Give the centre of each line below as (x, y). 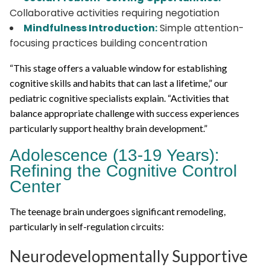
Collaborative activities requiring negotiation (115, 13)
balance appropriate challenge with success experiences (124, 113)
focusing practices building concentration (108, 43)
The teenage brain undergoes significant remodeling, (118, 211)
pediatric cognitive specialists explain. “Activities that (119, 98)
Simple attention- (201, 28)
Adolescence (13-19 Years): (115, 155)
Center (35, 186)
